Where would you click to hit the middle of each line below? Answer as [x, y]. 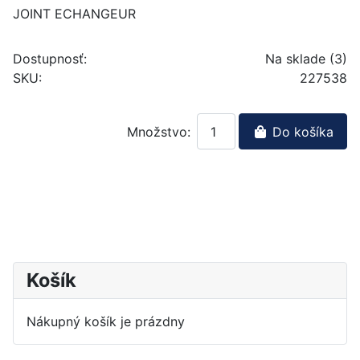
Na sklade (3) [306, 59]
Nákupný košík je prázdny [106, 322]
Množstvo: [159, 131]
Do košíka [301, 131]
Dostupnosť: [50, 59]
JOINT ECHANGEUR [74, 14]
